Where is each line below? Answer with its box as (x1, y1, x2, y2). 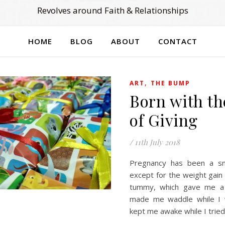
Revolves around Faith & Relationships (37, 5, 188, 16)
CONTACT (158, 36, 197, 46)
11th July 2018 (135, 137, 180, 147)
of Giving (130, 109, 198, 131)
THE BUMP (151, 79, 190, 87)
